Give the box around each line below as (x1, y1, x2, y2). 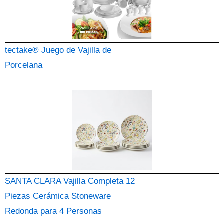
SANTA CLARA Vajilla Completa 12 (5, 176, 135, 186)
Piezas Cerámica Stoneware (5, 191, 111, 201)
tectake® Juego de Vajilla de (5, 45, 111, 55)
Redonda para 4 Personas (5, 206, 102, 216)
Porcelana (5, 60, 42, 70)
